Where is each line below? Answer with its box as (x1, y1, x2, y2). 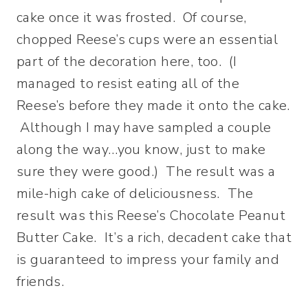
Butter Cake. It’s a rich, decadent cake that (16, 228, 291, 247)
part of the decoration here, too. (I (16, 52, 237, 71)
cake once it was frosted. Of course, (16, 8, 247, 27)
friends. (16, 272, 65, 291)
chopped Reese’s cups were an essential (16, 30, 278, 49)
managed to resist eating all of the (16, 74, 239, 93)
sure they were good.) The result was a (16, 162, 276, 181)
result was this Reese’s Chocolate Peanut (16, 206, 285, 225)
